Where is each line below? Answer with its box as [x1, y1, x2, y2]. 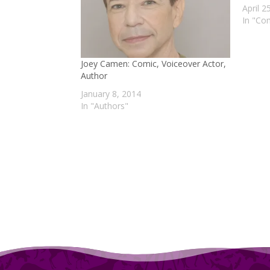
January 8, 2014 [81, 87, 142, 99]
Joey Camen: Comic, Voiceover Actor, [81, 57, 227, 69]
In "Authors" [81, 99, 129, 111]
